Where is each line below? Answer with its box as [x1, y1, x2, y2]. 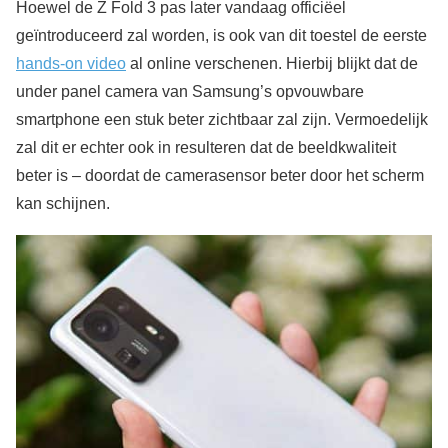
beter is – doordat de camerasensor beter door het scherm [16, 167, 424, 185]
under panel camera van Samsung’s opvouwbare [16, 83, 364, 101]
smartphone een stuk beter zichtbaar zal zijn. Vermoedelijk [16, 111, 428, 129]
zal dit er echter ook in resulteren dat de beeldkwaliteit [16, 139, 396, 157]
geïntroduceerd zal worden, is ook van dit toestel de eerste [16, 27, 427, 45]
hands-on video [16, 55, 126, 73]
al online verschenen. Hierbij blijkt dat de [126, 55, 418, 73]
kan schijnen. [16, 195, 110, 213]
